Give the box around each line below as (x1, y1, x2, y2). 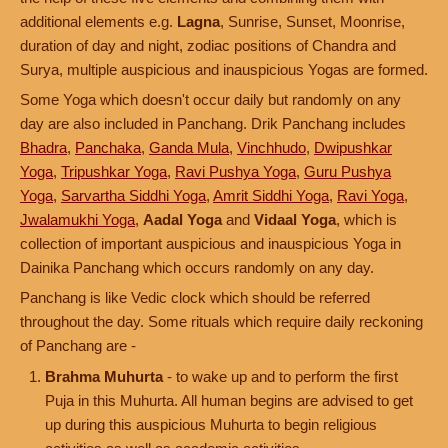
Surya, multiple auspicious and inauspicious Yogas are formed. (20, 61, 428, 79)
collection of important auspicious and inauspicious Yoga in (20, 235, 401, 253)
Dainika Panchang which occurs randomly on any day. (20, 259, 374, 277)
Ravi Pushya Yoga (175, 163, 296, 181)
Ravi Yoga (337, 187, 404, 205)
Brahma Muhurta (45, 368, 163, 386)
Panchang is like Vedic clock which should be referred (20, 289, 370, 307)
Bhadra (20, 139, 67, 157)
